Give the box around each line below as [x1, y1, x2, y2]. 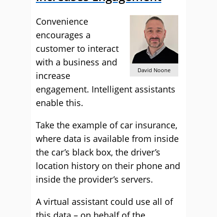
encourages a [36, 29, 91, 41]
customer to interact [36, 43, 119, 54]
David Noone [138, 66, 170, 74]
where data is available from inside [36, 133, 179, 144]
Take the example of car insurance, [36, 119, 177, 131]
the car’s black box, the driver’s [36, 146, 160, 158]
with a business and [36, 56, 117, 68]
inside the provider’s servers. [36, 173, 153, 185]
